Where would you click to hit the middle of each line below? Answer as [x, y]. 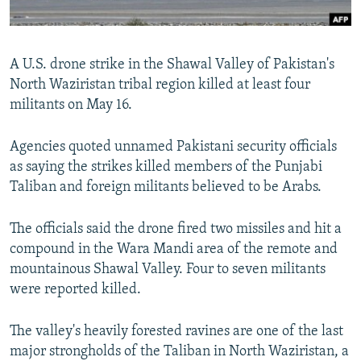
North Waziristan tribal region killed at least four [160, 85]
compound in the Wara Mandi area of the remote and [174, 250]
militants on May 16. [71, 106]
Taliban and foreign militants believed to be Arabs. [166, 188]
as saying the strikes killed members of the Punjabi [166, 168]
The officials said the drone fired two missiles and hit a [176, 230]
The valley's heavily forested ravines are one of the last [176, 332]
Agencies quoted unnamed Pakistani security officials [173, 147]
